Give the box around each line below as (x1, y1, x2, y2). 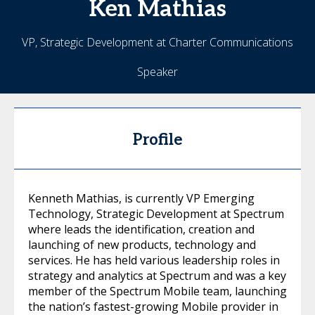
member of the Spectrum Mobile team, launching (28, 283, 287, 299)
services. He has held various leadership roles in (28, 252, 280, 268)
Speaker (137, 64, 178, 79)
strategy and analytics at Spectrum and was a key (28, 268, 286, 283)
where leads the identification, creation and (28, 221, 255, 237)
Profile (133, 131, 182, 149)
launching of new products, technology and (28, 237, 256, 252)
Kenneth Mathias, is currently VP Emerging (28, 191, 255, 206)
